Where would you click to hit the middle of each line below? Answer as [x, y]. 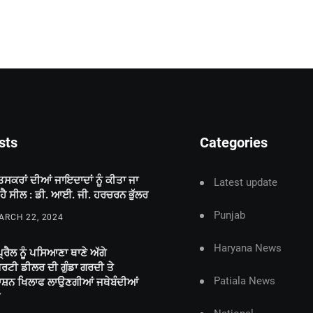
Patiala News [245, 281]
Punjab [230, 215]
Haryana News [248, 248]
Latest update [246, 182]
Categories [234, 143]
